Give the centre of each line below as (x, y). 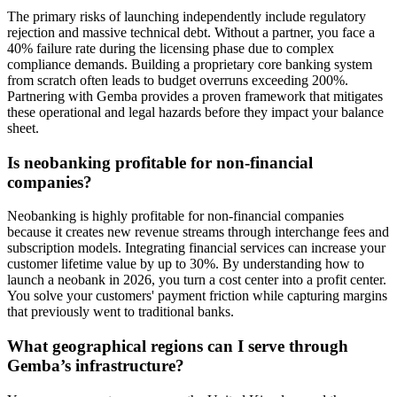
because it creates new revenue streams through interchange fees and (198, 232)
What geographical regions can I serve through (178, 346)
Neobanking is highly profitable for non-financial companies (175, 216)
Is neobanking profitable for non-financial (160, 162)
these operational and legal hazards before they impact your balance (195, 112)
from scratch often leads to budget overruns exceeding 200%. (178, 80)
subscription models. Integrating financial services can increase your (196, 248)
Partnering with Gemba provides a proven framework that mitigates (195, 96)
